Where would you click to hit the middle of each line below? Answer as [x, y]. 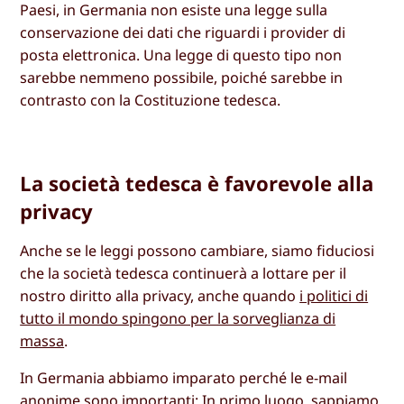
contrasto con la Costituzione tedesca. [151, 100]
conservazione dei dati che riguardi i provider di [183, 32]
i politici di [334, 295]
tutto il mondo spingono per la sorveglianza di [178, 318]
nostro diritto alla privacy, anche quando [160, 295]
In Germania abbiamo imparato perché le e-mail [184, 378]
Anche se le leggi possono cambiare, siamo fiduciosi [197, 250]
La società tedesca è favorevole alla [197, 183]
